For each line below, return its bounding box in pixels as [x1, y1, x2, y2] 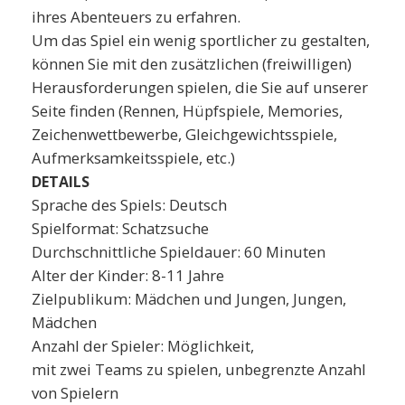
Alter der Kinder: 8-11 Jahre [32, 264, 228, 286]
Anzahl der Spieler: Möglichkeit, [32, 334, 258, 356]
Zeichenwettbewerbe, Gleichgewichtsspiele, [32, 123, 337, 145]
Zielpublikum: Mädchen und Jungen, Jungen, [32, 287, 346, 309]
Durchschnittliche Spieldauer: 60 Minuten [32, 240, 325, 262]
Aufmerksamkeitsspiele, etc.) [32, 146, 235, 168]
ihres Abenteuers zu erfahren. [32, 5, 244, 27]
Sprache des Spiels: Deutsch [32, 193, 227, 215]
